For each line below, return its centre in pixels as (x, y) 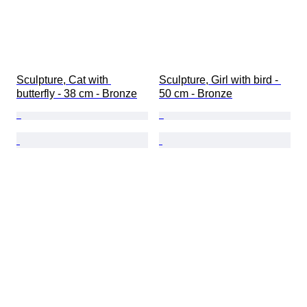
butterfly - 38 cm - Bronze (77, 94)
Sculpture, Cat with (64, 80)
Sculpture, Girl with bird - (220, 80)
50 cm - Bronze (196, 94)
